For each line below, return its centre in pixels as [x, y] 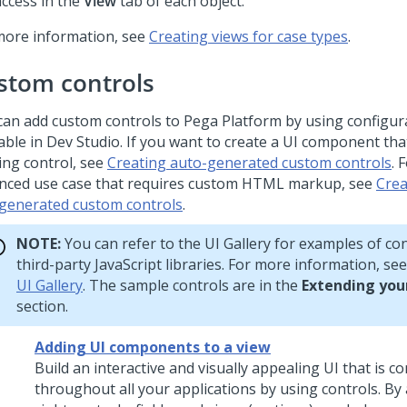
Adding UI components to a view [153, 347]
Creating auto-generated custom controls [249, 163]
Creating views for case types [248, 37]
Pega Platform [233, 121]
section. [42, 307]
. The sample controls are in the [192, 286]
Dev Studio [83, 142]
